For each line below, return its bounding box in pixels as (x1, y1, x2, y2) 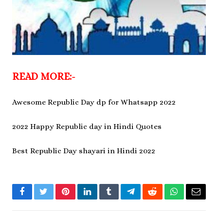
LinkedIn (86, 194, 119, 203)
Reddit (151, 194, 175, 203)
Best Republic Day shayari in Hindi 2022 (12, 146, 155, 156)
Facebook (21, 194, 55, 203)
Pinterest (65, 194, 96, 203)
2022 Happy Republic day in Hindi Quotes (12, 122, 162, 131)
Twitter (43, 194, 69, 203)
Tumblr (108, 194, 134, 203)
